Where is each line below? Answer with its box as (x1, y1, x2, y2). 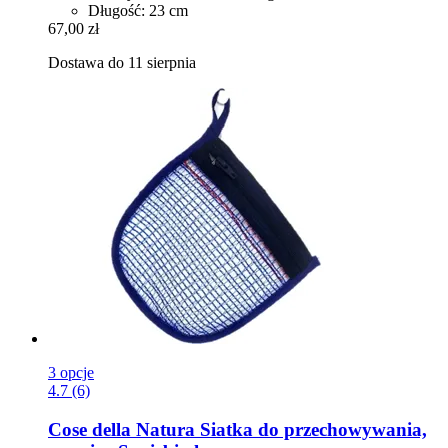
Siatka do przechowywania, (195, 418, 427, 440)
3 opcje (48, 364, 94, 382)
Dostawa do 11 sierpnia (48, 54, 196, 72)
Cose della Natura (48, 418, 195, 440)
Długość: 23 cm (88, 2, 188, 20)
